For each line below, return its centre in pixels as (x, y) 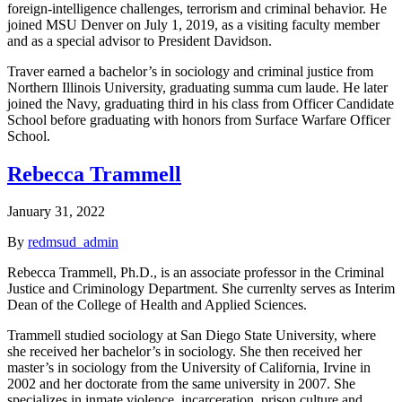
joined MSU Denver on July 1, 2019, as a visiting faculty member (193, 24)
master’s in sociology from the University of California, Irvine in (189, 368)
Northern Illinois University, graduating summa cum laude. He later (197, 87)
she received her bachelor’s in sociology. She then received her (184, 352)
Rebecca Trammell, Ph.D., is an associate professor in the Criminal (196, 273)
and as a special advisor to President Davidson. (140, 40)
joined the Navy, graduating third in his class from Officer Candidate (201, 103)
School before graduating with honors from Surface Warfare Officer (199, 119)
